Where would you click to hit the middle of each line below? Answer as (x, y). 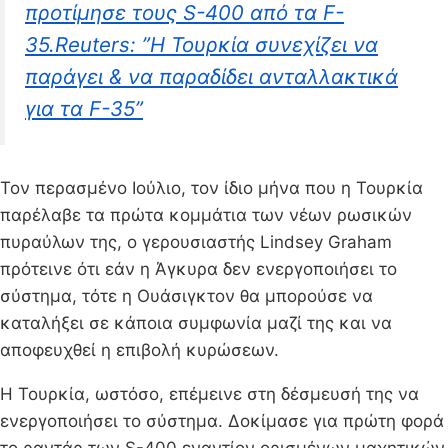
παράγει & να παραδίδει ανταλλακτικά (211, 76)
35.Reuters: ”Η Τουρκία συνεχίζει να (201, 44)
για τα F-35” (84, 108)
